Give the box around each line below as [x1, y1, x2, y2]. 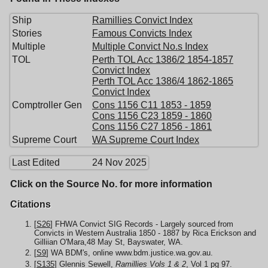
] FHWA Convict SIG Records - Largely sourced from [50, 220, 233, 229]
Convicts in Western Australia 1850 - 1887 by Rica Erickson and [34, 229, 256, 238]
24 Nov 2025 [92, 157, 147, 168]
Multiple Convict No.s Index [92, 41, 208, 52]
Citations [10, 199, 51, 210]
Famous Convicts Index [92, 28, 192, 39]
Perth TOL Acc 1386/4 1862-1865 [92, 76, 233, 87]
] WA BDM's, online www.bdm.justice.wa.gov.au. [46, 248, 213, 258]
